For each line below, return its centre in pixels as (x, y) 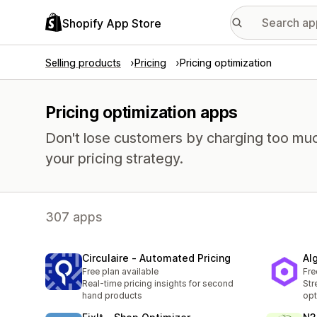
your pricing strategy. (114, 158)
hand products (112, 296)
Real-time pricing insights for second (158, 284)
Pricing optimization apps (142, 113)
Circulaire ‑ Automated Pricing (156, 258)
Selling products (83, 63)
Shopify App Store (112, 23)
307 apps (74, 217)
